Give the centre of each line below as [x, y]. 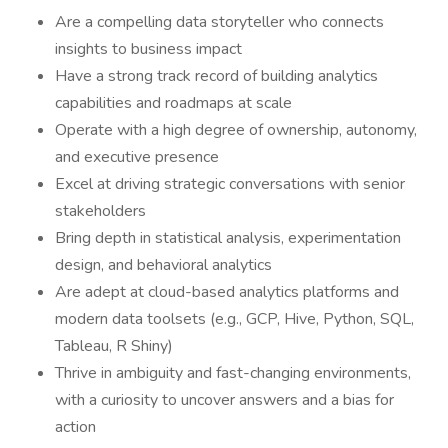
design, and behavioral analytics [163, 265]
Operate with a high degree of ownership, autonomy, [236, 130]
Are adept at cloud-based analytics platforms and [227, 292]
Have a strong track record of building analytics [216, 76]
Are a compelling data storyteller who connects [219, 22]
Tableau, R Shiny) [114, 346]
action [75, 427]
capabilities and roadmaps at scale [173, 103]
